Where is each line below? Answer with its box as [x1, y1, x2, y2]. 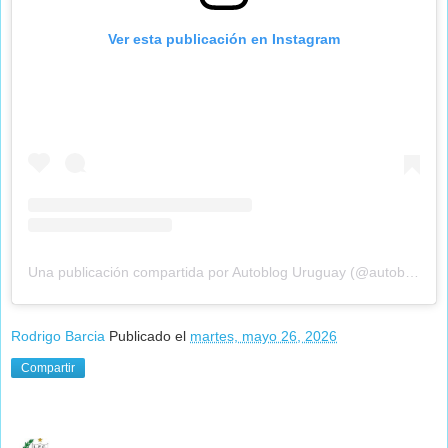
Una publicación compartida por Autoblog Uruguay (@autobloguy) [405, 263, 419, 280]
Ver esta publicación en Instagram [108, 31, 340, 48]
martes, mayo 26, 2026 [190, 328, 337, 345]
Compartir [21, 361, 75, 376]
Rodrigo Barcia [11, 328, 105, 345]
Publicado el [109, 328, 190, 345]
